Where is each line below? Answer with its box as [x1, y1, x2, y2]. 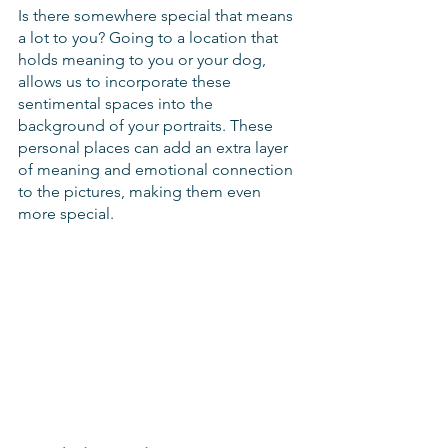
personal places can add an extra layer [18, 138, 292, 158]
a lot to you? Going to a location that [18, 28, 282, 48]
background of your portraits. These [18, 116, 277, 136]
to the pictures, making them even [18, 182, 265, 202]
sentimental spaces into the [18, 94, 217, 114]
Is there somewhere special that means [18, 6, 297, 26]
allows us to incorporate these [18, 72, 235, 92]
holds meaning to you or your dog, [18, 50, 270, 70]
